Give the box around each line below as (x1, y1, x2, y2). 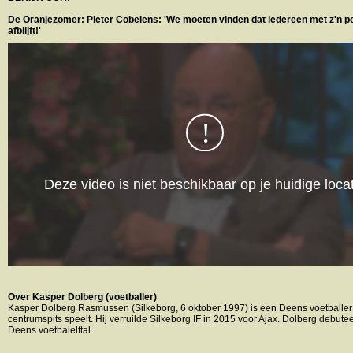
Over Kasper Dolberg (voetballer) (8, 291, 157, 303)
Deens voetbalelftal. (8, 324, 93, 336)
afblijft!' (8, 24, 41, 36)
